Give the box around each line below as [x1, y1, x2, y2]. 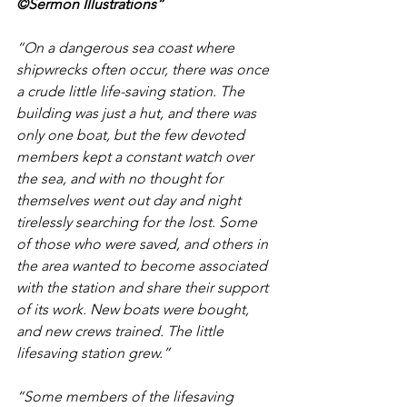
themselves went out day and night [16, 192, 244, 209]
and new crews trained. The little [16, 323, 227, 340]
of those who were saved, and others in [16, 235, 272, 253]
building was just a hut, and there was [16, 104, 260, 122]
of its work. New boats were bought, [16, 301, 253, 318]
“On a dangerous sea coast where [16, 39, 238, 56]
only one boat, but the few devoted [16, 126, 248, 144]
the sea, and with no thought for [16, 170, 226, 187]
